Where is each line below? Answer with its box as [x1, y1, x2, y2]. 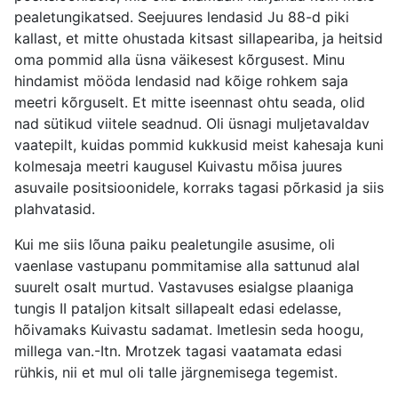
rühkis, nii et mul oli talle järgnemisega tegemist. [14, 363, 338, 382]
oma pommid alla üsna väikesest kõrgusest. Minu [14, 51, 345, 69]
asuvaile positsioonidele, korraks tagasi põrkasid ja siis [14, 179, 384, 197]
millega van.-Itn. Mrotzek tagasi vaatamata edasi [14, 342, 342, 361]
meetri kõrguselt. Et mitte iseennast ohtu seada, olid [14, 93, 365, 112]
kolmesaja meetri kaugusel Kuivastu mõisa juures [14, 157, 342, 176]
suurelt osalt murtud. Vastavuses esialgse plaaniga [14, 278, 354, 297]
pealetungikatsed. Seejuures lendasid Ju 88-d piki [14, 8, 349, 27]
